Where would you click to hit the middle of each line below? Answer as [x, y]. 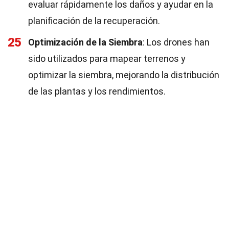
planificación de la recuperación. [94, 21]
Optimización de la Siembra [85, 42]
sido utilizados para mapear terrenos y [107, 59]
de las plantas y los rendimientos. [97, 91]
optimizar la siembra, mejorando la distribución [124, 75]
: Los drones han [176, 42]
